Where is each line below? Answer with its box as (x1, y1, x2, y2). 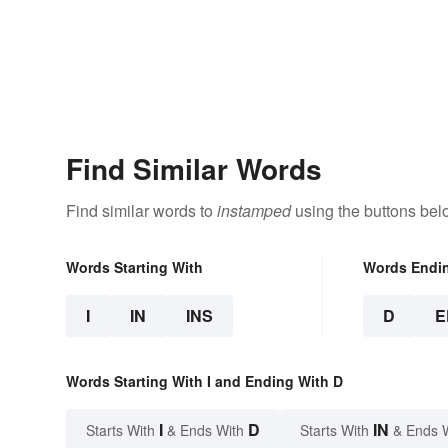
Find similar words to (66, 199, 217, 223)
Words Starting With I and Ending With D (66, 371, 343, 392)
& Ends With (163, 420, 248, 441)
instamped (217, 199, 291, 223)
